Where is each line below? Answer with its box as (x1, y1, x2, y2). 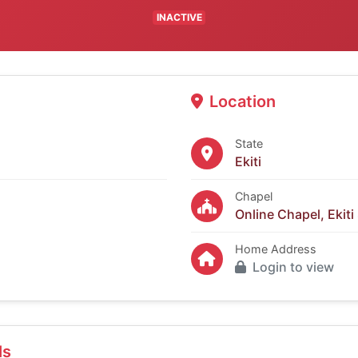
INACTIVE (156, 11, 202, 24)
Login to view (253, 259, 334, 276)
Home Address (235, 242, 316, 257)
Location (209, 92, 276, 112)
